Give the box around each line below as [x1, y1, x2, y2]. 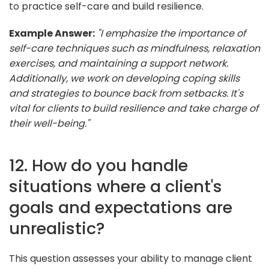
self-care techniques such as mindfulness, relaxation [9, 41, 260, 55]
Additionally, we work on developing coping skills [9, 71, 240, 85]
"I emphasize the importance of [97, 26, 246, 40]
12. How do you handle [9, 153, 188, 177]
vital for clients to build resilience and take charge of [9, 101, 258, 115]
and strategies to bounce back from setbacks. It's [9, 86, 243, 100]
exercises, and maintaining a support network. [9, 56, 228, 70]
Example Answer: [9, 26, 95, 40]
